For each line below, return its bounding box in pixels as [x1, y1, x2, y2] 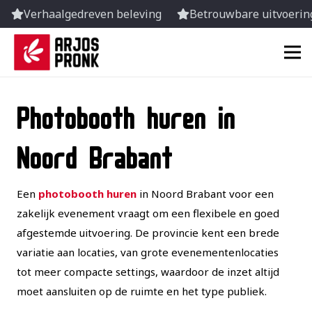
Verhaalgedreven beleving [24, 6, 162, 22]
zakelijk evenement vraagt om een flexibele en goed [17, 206, 279, 220]
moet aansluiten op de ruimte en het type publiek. [17, 284, 267, 298]
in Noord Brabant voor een [136, 187, 274, 201]
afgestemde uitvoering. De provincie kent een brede [17, 226, 279, 240]
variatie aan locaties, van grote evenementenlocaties [17, 245, 279, 259]
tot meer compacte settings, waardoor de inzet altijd [17, 265, 279, 279]
